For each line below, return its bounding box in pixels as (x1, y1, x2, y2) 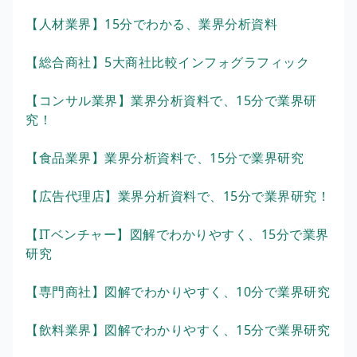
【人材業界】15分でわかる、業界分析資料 (25, 14, 277, 33)
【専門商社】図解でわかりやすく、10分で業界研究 (25, 282, 330, 300)
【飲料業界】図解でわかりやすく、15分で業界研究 (25, 320, 330, 339)
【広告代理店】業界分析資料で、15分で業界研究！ (25, 186, 330, 205)
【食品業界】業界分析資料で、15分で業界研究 (25, 148, 304, 167)
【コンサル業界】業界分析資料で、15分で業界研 (25, 91, 317, 109)
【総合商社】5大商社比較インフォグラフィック (25, 53, 309, 71)
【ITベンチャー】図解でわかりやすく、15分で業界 (25, 225, 329, 243)
